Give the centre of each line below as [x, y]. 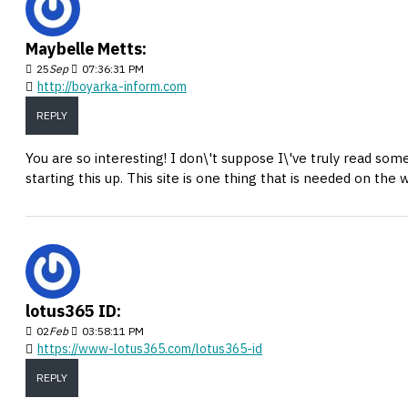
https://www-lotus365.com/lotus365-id [150, 349]
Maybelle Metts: [86, 49]
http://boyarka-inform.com [112, 87]
